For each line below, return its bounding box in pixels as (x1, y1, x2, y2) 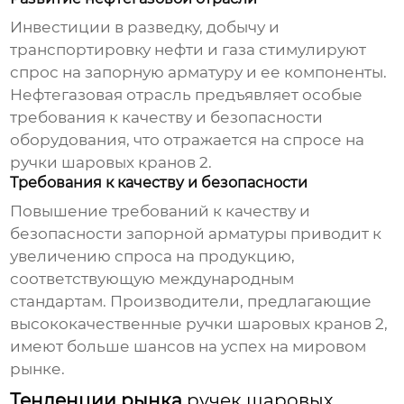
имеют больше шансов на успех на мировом (10, 337, 367, 356)
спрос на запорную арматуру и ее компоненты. (10, 63, 388, 82)
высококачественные (10, 315, 187, 334)
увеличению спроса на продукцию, (10, 247, 296, 266)
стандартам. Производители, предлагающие (10, 292, 372, 311)
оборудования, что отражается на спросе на (10, 131, 365, 150)
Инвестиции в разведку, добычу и (10, 18, 280, 37)
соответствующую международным (10, 270, 295, 289)
